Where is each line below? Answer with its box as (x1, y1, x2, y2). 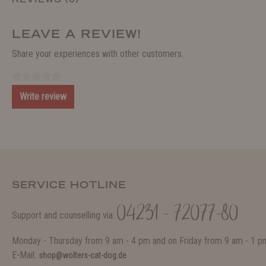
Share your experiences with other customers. (12, 48, 183, 59)
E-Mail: (12, 249, 39, 261)
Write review (20, 91, 66, 102)
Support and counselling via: (12, 210, 117, 221)
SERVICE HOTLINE (12, 179, 126, 191)
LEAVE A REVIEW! (12, 27, 141, 41)
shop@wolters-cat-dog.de (39, 251, 126, 261)
